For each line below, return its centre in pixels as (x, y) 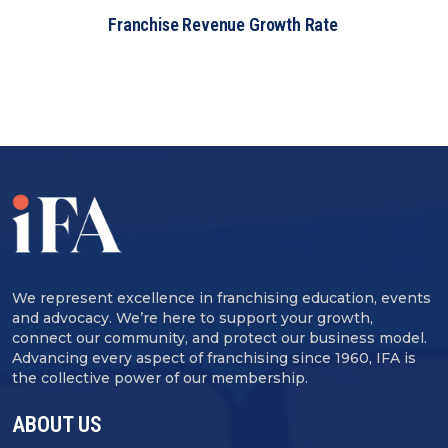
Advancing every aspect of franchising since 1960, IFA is (214, 357)
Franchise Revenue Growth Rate (223, 24)
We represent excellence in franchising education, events (221, 297)
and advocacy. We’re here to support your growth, (192, 317)
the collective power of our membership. (160, 377)
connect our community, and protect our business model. (219, 337)
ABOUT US (57, 424)
